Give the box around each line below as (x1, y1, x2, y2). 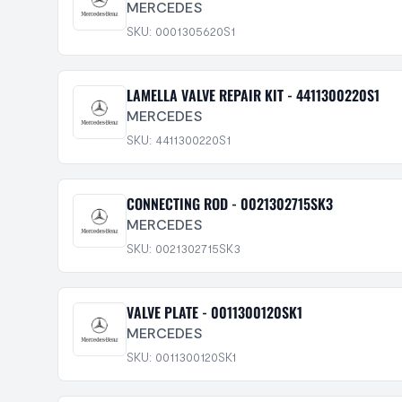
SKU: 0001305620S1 (127, 23, 235, 39)
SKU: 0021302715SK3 (127, 240, 240, 256)
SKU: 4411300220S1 (127, 132, 231, 147)
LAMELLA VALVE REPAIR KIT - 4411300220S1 (127, 84, 380, 106)
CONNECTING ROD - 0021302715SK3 (127, 193, 333, 214)
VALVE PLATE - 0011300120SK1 (127, 301, 302, 323)
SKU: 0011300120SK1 (127, 349, 236, 364)
